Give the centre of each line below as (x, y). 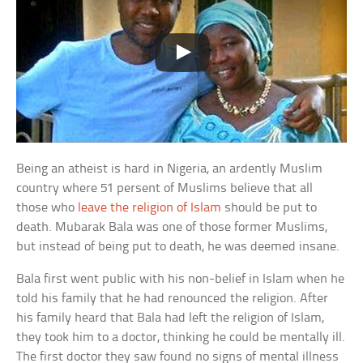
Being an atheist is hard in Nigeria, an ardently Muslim (170, 169)
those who (47, 208)
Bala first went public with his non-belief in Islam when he (181, 280)
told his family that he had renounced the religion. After (173, 299)
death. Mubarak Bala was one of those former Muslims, (172, 228)
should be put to (269, 208)
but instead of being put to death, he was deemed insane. (178, 247)
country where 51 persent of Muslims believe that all (165, 189)
